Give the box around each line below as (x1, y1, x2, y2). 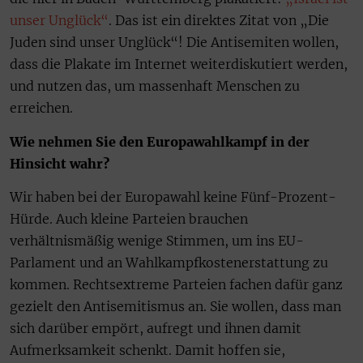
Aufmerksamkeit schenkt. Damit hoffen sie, (10, 342, 285, 359)
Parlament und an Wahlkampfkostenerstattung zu (10, 254, 328, 271)
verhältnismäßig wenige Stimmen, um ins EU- (10, 233, 304, 250)
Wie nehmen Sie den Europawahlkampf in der (10, 133, 310, 150)
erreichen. (10, 100, 73, 117)
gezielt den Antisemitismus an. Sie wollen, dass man (10, 298, 341, 315)
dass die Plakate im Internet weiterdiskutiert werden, (10, 56, 348, 73)
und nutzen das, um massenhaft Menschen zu (10, 78, 300, 95)
